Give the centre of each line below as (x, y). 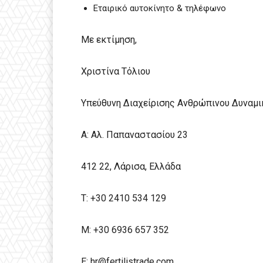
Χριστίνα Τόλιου (116, 71)
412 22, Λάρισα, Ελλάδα (131, 166)
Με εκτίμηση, (109, 39)
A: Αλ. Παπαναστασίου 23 (134, 134)
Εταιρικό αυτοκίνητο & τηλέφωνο (160, 8)
